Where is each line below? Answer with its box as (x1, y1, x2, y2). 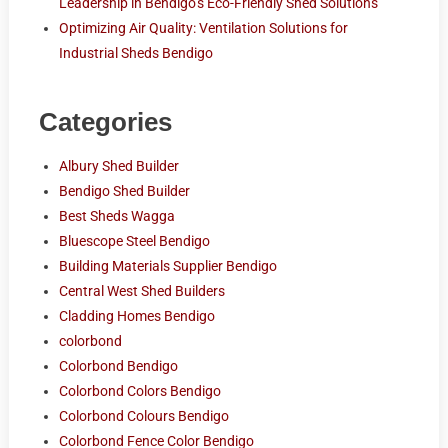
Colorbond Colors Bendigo (58, 382, 221, 399)
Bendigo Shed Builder (58, 182, 190, 199)
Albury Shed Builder (58, 157, 179, 174)
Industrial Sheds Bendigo (58, 44, 213, 61)
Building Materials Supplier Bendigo (58, 257, 277, 274)
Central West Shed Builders (58, 282, 225, 299)
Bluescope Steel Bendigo (58, 232, 210, 249)
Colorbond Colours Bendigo (58, 407, 229, 424)
